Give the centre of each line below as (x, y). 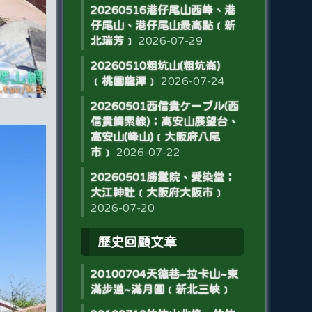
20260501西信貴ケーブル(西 (164, 106)
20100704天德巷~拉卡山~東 (164, 274)
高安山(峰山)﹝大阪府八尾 (155, 136)
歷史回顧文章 (137, 242)
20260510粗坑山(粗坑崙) (155, 65)
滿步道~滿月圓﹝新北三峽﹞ (161, 289)
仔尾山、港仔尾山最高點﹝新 (163, 25)
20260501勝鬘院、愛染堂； (163, 177)
